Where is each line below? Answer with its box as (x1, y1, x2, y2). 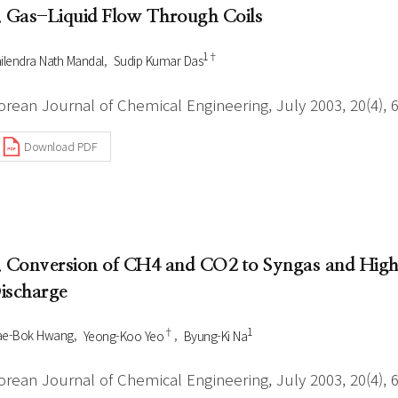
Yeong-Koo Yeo (83, 326, 163, 345)
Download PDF (24, 138, 97, 155)
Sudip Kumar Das (113, 51, 203, 69)
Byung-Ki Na (183, 326, 247, 345)
